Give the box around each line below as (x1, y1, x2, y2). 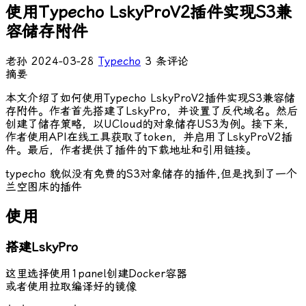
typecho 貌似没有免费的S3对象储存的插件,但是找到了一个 (5, 167, 297, 180)
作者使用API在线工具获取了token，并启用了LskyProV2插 (5, 130, 292, 143)
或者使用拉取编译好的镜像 (5, 280, 137, 294)
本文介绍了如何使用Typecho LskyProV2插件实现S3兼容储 (5, 91, 295, 105)
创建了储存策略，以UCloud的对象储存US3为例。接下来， (5, 117, 295, 130)
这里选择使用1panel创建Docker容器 (5, 267, 187, 281)
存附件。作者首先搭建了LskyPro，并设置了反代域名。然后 (5, 104, 298, 117)
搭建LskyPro (5, 239, 78, 255)
